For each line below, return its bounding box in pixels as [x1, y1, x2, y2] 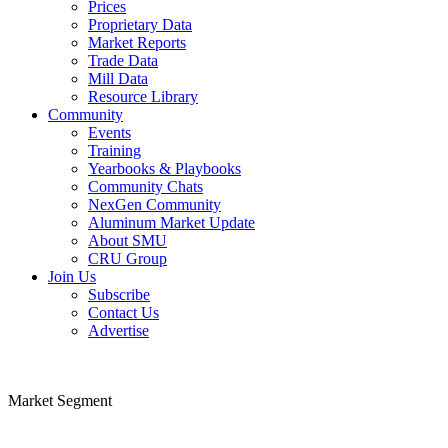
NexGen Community [88, 202, 221, 220]
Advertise [88, 331, 149, 349]
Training [88, 148, 141, 166]
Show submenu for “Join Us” [104, 277, 268, 293]
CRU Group [88, 256, 167, 274]
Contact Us [88, 313, 159, 331]
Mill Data [88, 73, 148, 91]
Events [88, 130, 131, 148]
